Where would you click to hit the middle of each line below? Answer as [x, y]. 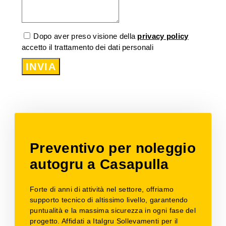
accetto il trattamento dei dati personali [87, 47]
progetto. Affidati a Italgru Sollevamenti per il [104, 221]
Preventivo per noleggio [113, 148]
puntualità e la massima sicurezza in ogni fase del [113, 210]
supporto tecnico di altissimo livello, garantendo [109, 200]
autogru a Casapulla [99, 164]
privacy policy [163, 36]
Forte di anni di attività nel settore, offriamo [102, 189]
